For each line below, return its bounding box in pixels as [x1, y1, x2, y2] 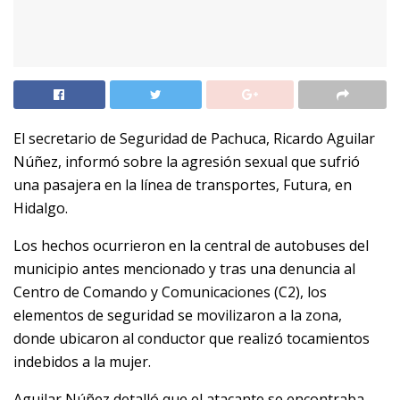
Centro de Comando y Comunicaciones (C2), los [13, 282, 327, 303]
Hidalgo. [13, 198, 68, 219]
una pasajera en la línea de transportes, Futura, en [13, 175, 352, 196]
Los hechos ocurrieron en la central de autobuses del [13, 236, 369, 256]
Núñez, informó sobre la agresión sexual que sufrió [13, 152, 360, 172]
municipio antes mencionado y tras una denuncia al [13, 259, 355, 279]
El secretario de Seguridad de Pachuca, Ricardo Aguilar [13, 129, 375, 149]
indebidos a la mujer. [13, 352, 151, 372]
